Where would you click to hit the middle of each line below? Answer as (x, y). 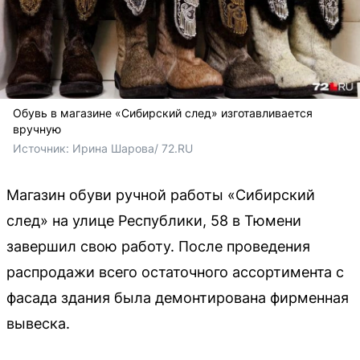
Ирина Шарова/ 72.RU (133, 149)
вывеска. (38, 324)
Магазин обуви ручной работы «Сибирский (161, 195)
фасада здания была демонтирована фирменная (178, 298)
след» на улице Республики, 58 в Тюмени (154, 221)
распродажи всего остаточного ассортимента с (175, 272)
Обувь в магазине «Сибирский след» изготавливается (163, 113)
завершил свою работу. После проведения (158, 247)
